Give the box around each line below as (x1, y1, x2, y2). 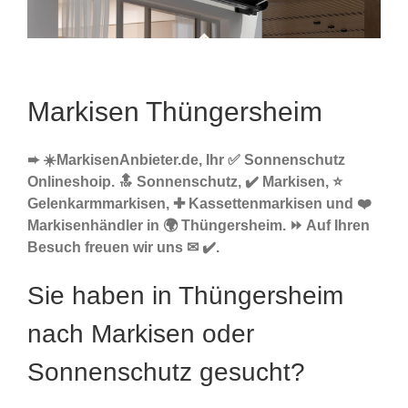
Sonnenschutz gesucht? (27, 358, 305, 387)
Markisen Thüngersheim (27, 97, 322, 127)
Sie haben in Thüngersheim (27, 281, 343, 311)
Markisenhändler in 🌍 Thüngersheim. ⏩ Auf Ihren (27, 218, 370, 234)
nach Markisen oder (27, 320, 254, 349)
